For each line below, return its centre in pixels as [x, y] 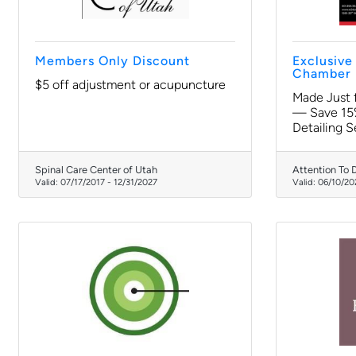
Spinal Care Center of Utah [96, 170]
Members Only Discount [112, 61]
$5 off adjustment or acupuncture [130, 85]
